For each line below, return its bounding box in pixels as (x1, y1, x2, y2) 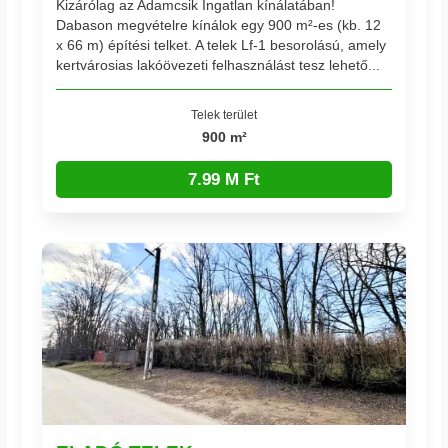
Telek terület (191, 107, 257, 121)
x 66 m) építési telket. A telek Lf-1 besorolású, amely (56, 36, 387, 53)
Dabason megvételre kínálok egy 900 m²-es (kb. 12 (56, 16, 382, 33)
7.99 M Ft (188, 169, 260, 189)
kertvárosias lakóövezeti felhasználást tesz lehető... (56, 56, 381, 73)
